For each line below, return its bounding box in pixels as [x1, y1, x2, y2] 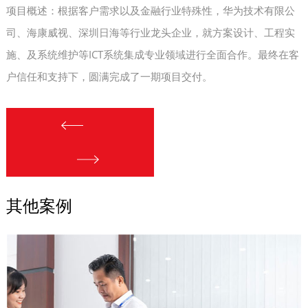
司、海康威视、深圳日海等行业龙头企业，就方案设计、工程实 [5, 25, 295, 40]
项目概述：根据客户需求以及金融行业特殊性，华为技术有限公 [5, 3, 295, 18]
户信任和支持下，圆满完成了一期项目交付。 [5, 69, 212, 84]
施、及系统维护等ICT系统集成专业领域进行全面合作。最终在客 [5, 47, 299, 62]
